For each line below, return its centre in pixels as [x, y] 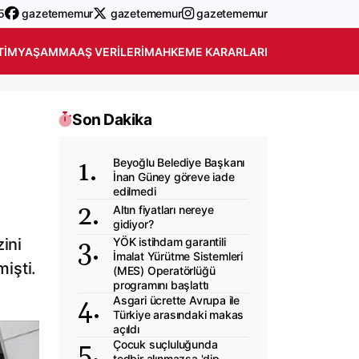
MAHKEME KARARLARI [206, 51]
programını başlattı [161, 285]
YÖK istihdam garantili [169, 242]
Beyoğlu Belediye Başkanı [179, 162]
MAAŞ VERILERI [101, 51]
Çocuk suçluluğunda [165, 344]
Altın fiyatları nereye [163, 209]
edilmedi [135, 191]
